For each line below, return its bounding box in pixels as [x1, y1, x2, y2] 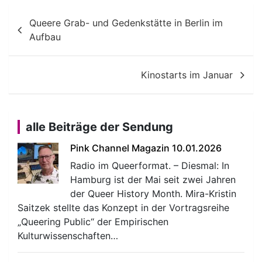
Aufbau [29, 30, 61, 43]
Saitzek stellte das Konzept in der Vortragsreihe [18, 201, 229, 213]
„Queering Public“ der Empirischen [18, 215, 168, 227]
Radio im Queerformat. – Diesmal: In [70, 159, 229, 171]
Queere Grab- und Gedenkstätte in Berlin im [29, 16, 223, 29]
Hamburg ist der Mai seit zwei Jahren [70, 173, 236, 185]
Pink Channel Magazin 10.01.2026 [70, 142, 222, 154]
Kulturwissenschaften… [18, 229, 118, 242]
